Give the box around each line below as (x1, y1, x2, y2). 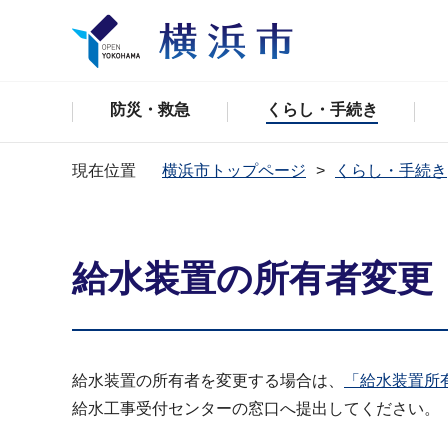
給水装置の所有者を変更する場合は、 (72, 372, 344, 389)
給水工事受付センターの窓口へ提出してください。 (72, 400, 440, 417)
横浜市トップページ (162, 162, 306, 179)
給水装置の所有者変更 (72, 258, 433, 299)
